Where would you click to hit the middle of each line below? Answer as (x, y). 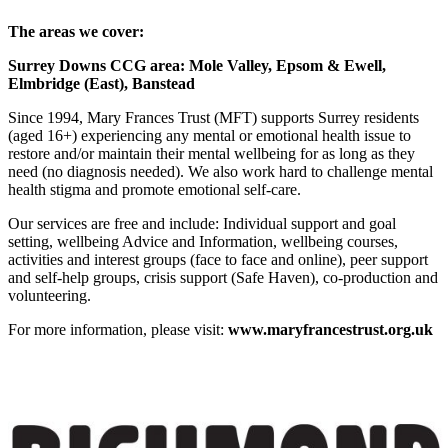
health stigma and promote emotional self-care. (154, 190)
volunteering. (49, 296)
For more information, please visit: (118, 330)
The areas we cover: (76, 32)
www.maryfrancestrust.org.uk (330, 330)
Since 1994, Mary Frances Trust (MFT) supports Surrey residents (213, 118)
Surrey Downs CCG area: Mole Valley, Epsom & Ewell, (197, 66)
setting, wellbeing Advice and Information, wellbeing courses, (203, 242)
